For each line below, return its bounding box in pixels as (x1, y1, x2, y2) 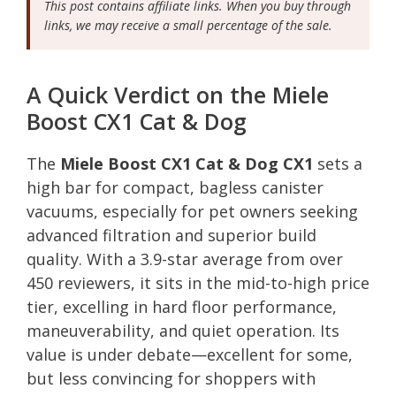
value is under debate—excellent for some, (27, 343, 353, 365)
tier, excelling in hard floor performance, (27, 295, 337, 317)
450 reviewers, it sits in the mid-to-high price (27, 271, 369, 293)
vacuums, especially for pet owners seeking (27, 200, 358, 222)
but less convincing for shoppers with (27, 367, 316, 389)
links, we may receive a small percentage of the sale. (44, 16, 332, 34)
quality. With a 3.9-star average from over (27, 247, 343, 270)
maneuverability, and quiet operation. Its (27, 319, 339, 341)
